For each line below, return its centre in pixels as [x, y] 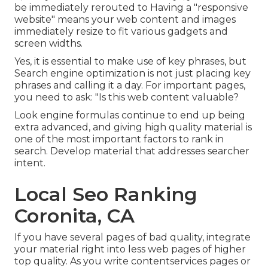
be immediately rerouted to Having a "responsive [131, 8]
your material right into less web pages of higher [130, 249]
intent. [30, 163]
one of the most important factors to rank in [119, 139]
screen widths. [48, 44]
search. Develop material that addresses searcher [132, 151]
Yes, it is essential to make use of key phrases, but [130, 62]
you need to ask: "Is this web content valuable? [127, 98]
